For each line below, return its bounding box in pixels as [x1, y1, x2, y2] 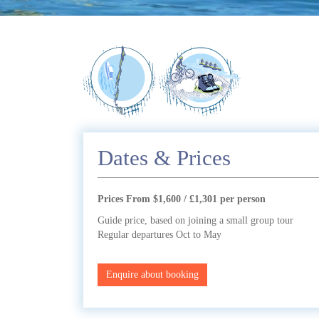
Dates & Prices [98, 146, 231, 170]
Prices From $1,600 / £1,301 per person [98, 194, 266, 204]
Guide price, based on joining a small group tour [98, 215, 293, 226]
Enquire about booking [106, 269, 199, 280]
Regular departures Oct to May [98, 229, 221, 240]
